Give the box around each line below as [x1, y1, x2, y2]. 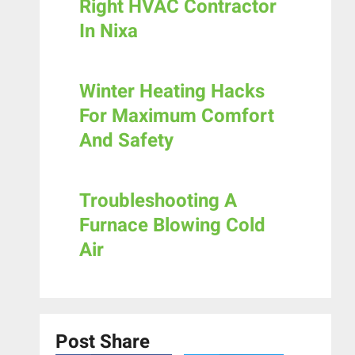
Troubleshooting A [79, 187, 237, 216]
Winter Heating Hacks [79, 78, 265, 106]
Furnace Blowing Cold [79, 212, 265, 240]
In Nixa [79, 17, 138, 46]
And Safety [79, 127, 174, 155]
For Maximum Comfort [79, 102, 274, 131]
